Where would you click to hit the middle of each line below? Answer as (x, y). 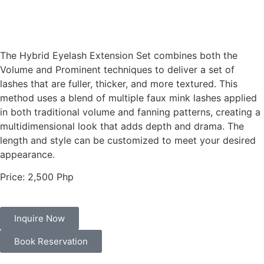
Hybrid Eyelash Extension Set (85, 55)
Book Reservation (51, 241)
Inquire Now (39, 218)
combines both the (194, 55)
